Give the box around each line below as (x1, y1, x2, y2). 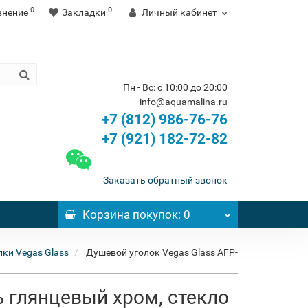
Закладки (62, 7, 106, 18)
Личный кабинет (142, 7, 217, 18)
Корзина (82, 208, 130, 221)
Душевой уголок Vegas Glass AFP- (86, 247, 238, 258)
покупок (129, 208, 178, 221)
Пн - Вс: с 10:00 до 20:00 (123, 82, 228, 93)
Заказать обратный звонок (103, 175, 228, 186)
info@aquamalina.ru (140, 96, 228, 107)
